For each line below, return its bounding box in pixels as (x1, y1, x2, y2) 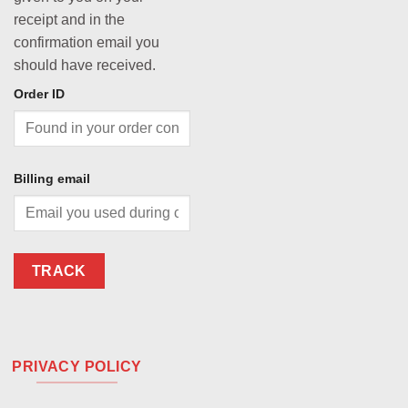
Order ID (14, 87, 65, 102)
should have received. (14, 57, 156, 74)
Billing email (14, 170, 90, 186)
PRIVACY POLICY (12, 359, 142, 375)
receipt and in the (14, 12, 125, 28)
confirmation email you (14, 35, 159, 51)
